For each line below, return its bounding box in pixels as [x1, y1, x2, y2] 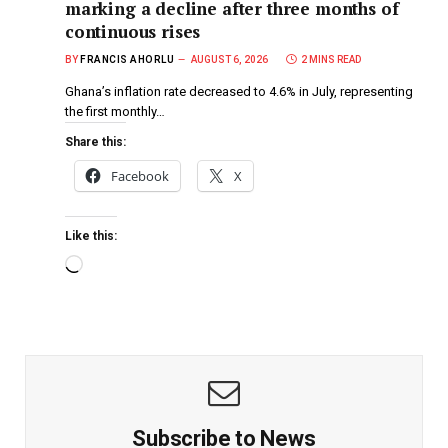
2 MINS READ [301, 53, 361, 65]
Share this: [65, 134, 126, 149]
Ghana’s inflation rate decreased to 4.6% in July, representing [65, 83, 413, 99]
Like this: [65, 228, 117, 243]
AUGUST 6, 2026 [191, 53, 268, 65]
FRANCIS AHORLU [80, 53, 174, 65]
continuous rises [65, 19, 201, 43]
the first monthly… [65, 103, 165, 119]
